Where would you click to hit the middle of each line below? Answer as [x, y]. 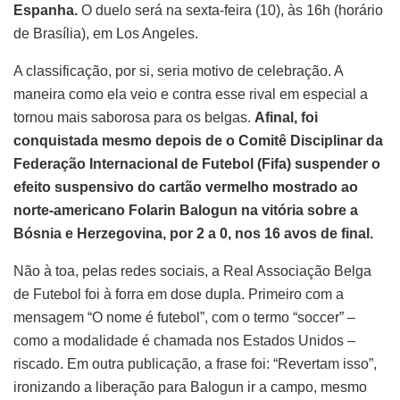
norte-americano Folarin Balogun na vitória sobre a [186, 211]
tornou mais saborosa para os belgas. [134, 118]
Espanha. [46, 11]
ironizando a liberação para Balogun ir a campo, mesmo [190, 387]
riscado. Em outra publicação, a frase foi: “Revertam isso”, [195, 364]
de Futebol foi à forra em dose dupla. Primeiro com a [179, 295]
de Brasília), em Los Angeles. [106, 34]
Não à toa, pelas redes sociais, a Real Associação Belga [192, 271]
